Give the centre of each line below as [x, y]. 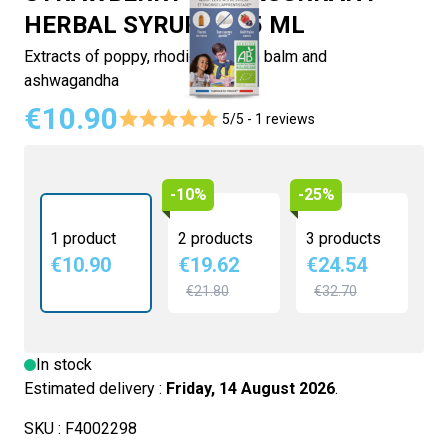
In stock [64, 364]
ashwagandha [71, 80]
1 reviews [285, 119]
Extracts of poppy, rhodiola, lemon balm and [175, 56]
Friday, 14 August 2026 [250, 388]
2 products [215, 238]
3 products [343, 238]
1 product [83, 238]
